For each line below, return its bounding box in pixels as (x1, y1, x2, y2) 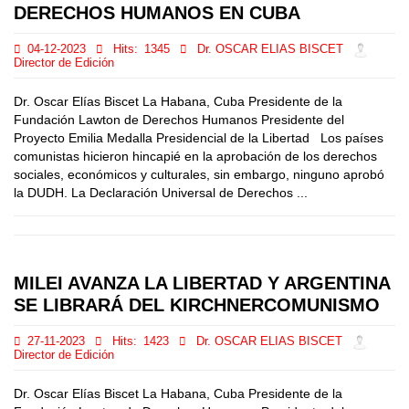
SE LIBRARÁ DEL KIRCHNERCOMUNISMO (14, 295, 380, 315)
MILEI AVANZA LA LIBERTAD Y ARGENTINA (14, 273, 390, 293)
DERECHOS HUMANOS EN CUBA (14, 3, 300, 23)
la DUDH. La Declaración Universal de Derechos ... (14, 185, 308, 200)
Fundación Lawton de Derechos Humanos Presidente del (14, 112, 344, 127)
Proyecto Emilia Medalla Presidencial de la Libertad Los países (14, 131, 383, 145)
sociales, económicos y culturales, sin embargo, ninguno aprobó (14, 167, 384, 182)
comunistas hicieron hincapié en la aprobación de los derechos (14, 149, 377, 163)
